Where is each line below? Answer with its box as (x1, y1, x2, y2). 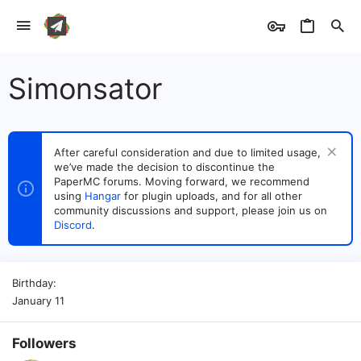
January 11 (12, 294, 64, 307)
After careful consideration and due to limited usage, (54, 146, 321, 159)
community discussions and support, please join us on (54, 204, 327, 217)
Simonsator (8, 71, 162, 106)
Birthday (12, 276, 53, 289)
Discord (54, 218, 92, 231)
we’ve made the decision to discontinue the (54, 160, 275, 173)
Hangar (85, 189, 121, 202)
